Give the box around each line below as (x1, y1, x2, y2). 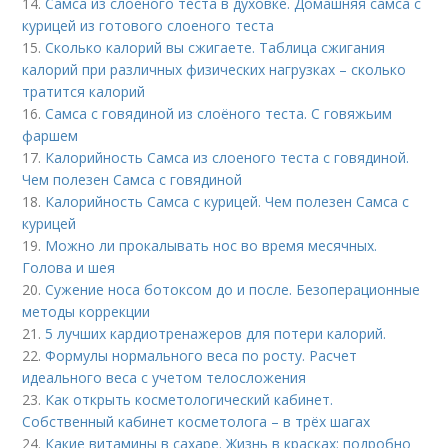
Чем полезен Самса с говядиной (22, 170, 243, 189)
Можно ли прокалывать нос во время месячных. (45, 236, 378, 255)
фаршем (22, 126, 79, 145)
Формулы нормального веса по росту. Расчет (45, 346, 358, 365)
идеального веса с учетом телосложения (22, 368, 307, 387)
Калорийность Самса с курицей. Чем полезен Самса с (45, 192, 410, 211)
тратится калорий (22, 82, 146, 101)
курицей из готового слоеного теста (22, 16, 275, 35)
